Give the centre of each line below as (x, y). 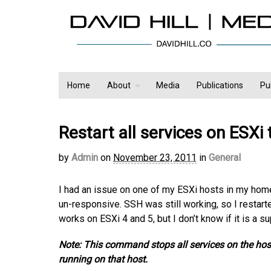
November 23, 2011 (155, 158)
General (225, 158)
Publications (220, 86)
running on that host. (103, 260)
